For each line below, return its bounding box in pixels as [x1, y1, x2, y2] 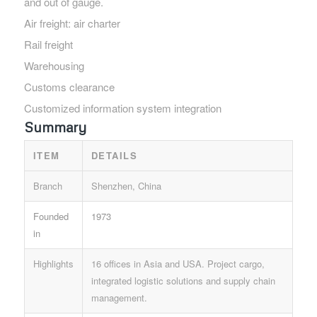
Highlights [33, 256, 74, 270]
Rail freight [23, 36, 73, 52]
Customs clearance [23, 79, 115, 94]
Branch [33, 178, 62, 192]
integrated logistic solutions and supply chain [91, 273, 275, 287]
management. [91, 290, 147, 304]
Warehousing [23, 57, 84, 73]
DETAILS [91, 148, 138, 162]
